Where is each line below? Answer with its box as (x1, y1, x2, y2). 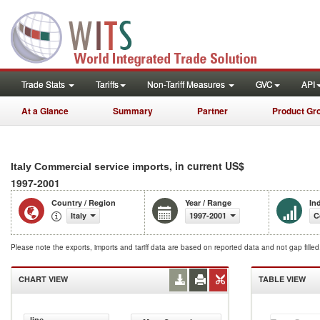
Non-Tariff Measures (147, 78, 227, 90)
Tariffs (96, 78, 119, 90)
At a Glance (21, 104, 69, 117)
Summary (113, 104, 153, 117)
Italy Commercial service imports (11, 161, 169, 172)
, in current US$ (169, 159, 244, 173)
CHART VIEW (19, 274, 68, 284)
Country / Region (51, 197, 116, 208)
